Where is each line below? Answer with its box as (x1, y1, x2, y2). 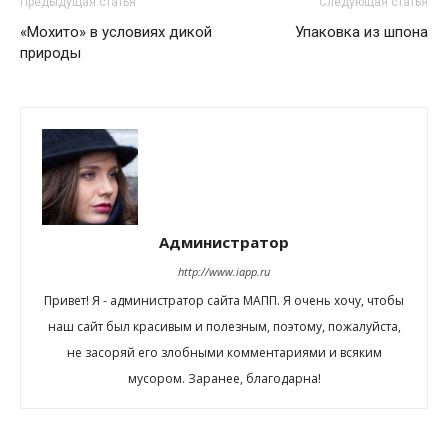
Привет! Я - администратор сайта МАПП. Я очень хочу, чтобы (44, 292, 404, 310)
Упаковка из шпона (295, 23, 428, 42)
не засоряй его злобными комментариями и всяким (66, 344, 382, 362)
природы (20, 44, 81, 63)
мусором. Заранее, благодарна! (127, 370, 321, 388)
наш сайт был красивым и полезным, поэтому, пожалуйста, (47, 318, 401, 336)
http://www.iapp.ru (178, 264, 270, 280)
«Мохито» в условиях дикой (20, 23, 212, 42)
